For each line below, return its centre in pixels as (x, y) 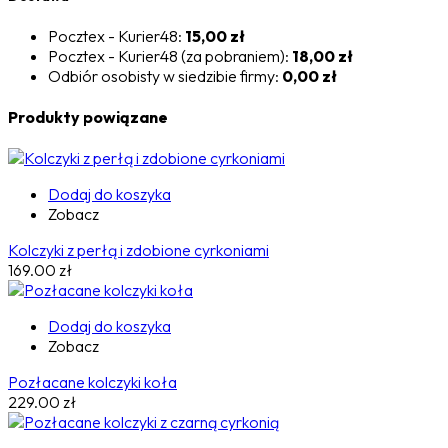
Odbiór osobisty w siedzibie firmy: (165, 75)
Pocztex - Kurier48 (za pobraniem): (170, 55)
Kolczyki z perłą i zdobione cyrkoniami (138, 250)
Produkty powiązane (88, 116)
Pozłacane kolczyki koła (92, 382)
